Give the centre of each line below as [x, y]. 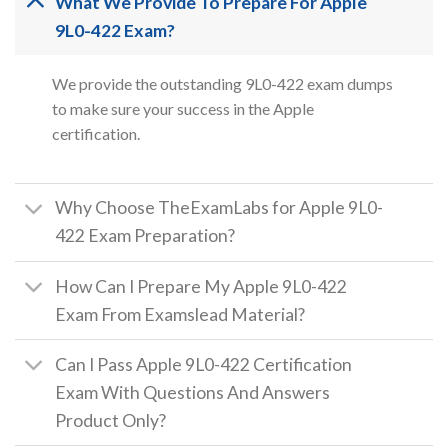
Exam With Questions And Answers [193, 392]
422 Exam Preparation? [145, 236]
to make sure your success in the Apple [182, 109]
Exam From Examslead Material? [180, 314]
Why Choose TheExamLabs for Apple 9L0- [219, 208]
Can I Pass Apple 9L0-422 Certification [204, 364]
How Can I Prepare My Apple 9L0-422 [201, 286]
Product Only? [111, 420]
